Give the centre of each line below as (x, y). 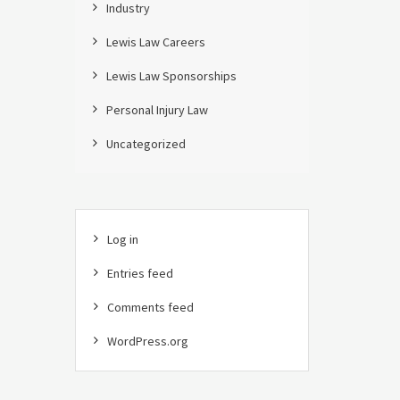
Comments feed (150, 307)
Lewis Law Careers (155, 42)
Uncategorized (146, 144)
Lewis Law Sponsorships (171, 76)
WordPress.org (147, 341)
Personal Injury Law (157, 110)
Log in (122, 239)
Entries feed (140, 273)
